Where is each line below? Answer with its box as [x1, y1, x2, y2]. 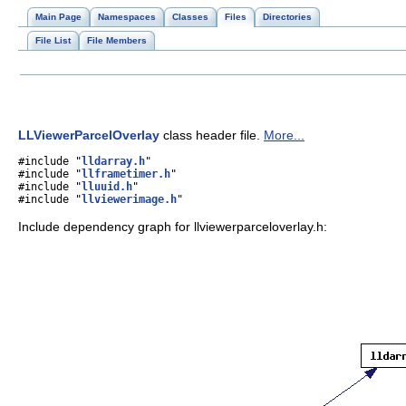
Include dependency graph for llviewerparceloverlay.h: [18, 218, 327, 234]
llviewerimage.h [82, 193, 177, 207]
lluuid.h [82, 180, 132, 194]
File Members [87, 35, 147, 45]
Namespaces [98, 12, 156, 22]
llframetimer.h [82, 168, 170, 181]
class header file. [159, 127, 264, 142]
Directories [263, 12, 312, 22]
